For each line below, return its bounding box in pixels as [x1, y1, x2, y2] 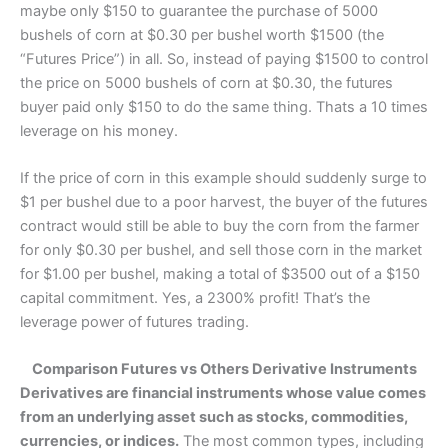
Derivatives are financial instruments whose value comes [20, 384, 426, 403]
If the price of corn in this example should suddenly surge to [20, 169, 427, 188]
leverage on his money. [20, 121, 178, 140]
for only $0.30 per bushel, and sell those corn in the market [20, 241, 422, 260]
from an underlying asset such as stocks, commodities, [20, 408, 408, 427]
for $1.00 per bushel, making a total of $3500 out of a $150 [20, 265, 420, 284]
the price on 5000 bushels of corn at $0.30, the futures [20, 73, 393, 92]
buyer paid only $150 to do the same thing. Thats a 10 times [20, 97, 428, 116]
